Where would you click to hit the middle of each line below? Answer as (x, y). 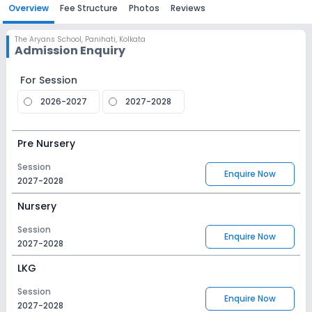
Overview (29, 8)
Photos (144, 8)
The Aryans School (48, 39)
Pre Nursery (46, 143)
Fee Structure (89, 8)
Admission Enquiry (70, 50)
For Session (49, 80)
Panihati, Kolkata (115, 39)
